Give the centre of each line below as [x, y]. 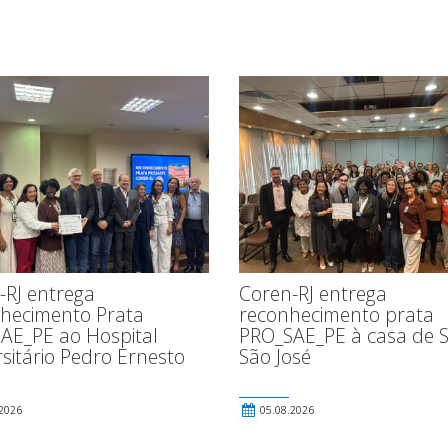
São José [275, 356]
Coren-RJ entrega [313, 293]
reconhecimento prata [336, 314]
